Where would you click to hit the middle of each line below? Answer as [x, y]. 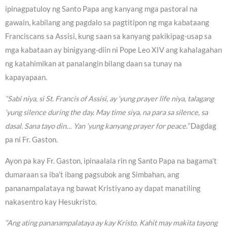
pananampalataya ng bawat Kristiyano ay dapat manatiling [103, 188]
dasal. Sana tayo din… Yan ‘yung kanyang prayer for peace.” [97, 126]
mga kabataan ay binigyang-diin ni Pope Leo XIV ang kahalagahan [113, 50]
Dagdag [203, 126]
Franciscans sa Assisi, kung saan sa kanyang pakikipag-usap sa [108, 36]
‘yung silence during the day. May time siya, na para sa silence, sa [106, 112]
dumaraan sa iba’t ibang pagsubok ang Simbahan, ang [92, 174]
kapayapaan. [26, 78]
